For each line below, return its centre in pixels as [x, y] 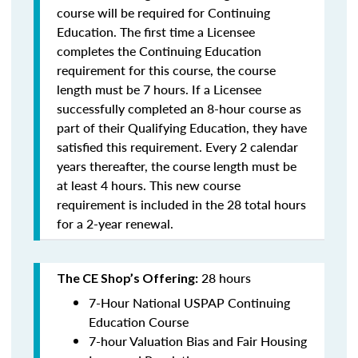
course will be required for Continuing [163, 12]
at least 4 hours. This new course [149, 185]
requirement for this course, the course [166, 70]
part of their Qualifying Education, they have [182, 127]
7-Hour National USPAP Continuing [189, 302]
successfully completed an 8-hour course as [179, 108]
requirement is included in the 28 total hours [181, 204]
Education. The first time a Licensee [156, 32]
